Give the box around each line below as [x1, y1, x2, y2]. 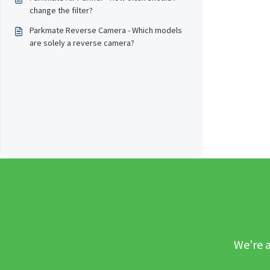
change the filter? [30, 5, 93, 16]
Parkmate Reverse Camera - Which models [30, 25, 182, 36]
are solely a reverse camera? [30, 37, 134, 48]
